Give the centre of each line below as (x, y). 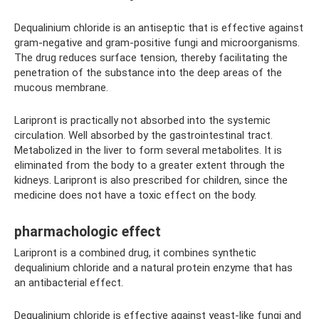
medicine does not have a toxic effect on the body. (135, 195)
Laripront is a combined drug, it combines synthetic (135, 253)
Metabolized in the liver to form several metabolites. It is (148, 151)
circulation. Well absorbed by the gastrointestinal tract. (143, 136)
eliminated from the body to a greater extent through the (150, 166)
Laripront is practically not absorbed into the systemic (142, 121)
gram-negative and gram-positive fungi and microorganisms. (157, 43)
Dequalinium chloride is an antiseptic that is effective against (159, 28)
